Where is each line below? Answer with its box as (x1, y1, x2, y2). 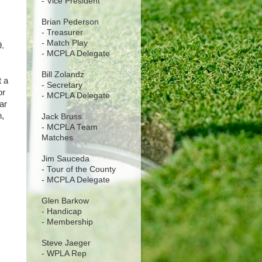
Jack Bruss (42, 112, 82, 121)
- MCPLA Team (42, 122, 98, 132)
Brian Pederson (42, 17, 99, 26)
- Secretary (42, 80, 82, 89)
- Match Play (42, 38, 88, 47)
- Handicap (42, 206, 82, 216)
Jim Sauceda (42, 154, 89, 163)
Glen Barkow (42, 196, 89, 205)
